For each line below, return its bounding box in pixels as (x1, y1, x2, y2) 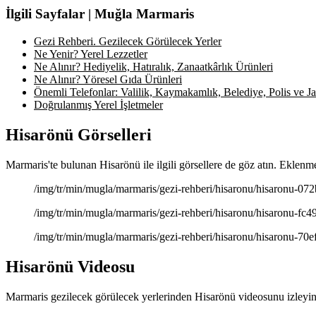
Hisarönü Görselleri (6, 126, 152, 144)
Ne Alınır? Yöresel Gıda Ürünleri (34, 73, 182, 86)
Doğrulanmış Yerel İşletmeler (34, 99, 163, 111)
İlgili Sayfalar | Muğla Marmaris (6, 6, 194, 22)
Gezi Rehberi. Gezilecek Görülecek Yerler (34, 35, 221, 48)
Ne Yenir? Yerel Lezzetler (34, 48, 147, 61)
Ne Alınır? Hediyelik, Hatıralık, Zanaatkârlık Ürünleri (34, 61, 273, 73)
